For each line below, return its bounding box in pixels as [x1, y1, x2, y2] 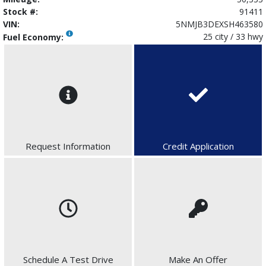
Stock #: [3, 5, 38, 17]
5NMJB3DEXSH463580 [176, 18, 263, 30]
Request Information [26, 140, 110, 152]
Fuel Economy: [3, 31, 66, 43]
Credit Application [162, 140, 234, 152]
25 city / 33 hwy [203, 30, 263, 42]
